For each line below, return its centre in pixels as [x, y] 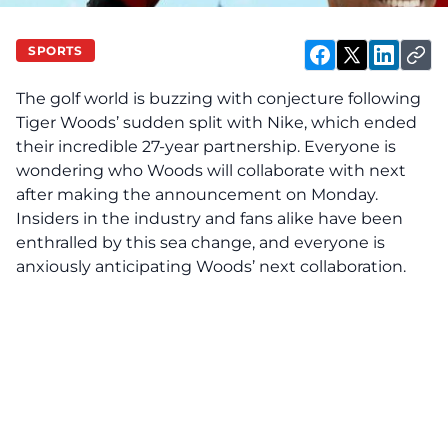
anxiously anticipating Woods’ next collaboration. [211, 266]
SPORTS [55, 50]
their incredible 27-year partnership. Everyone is [206, 146]
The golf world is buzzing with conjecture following [218, 98]
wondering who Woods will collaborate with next [211, 170]
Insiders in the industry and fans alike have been [209, 218]
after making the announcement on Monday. [197, 194]
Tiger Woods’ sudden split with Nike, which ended [216, 122]
